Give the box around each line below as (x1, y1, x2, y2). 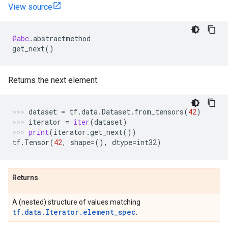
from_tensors (134, 107, 184, 117)
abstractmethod (33, 34, 91, 43)
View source (8, 2, 52, 12)
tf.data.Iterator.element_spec (12, 207, 136, 217)
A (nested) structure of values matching (12, 198, 140, 206)
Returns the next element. (8, 75, 99, 85)
